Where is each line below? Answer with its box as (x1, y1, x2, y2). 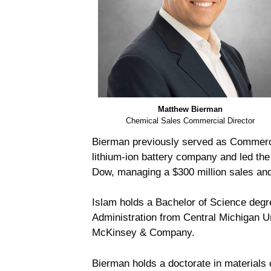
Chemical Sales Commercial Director (126, 116, 255, 125)
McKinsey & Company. (92, 227, 201, 239)
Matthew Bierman (158, 104, 223, 114)
